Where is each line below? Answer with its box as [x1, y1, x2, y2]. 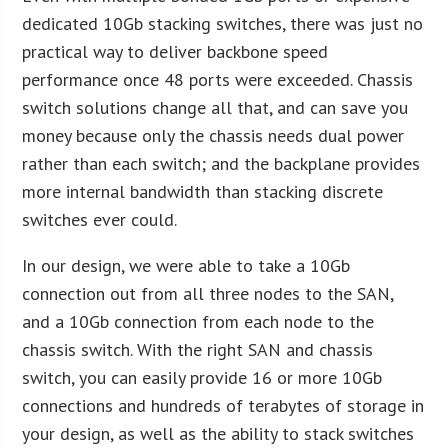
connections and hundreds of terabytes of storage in [22, 393, 425, 417]
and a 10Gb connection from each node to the [22, 309, 375, 333]
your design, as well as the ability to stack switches [22, 421, 415, 445]
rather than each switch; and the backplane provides [22, 151, 421, 175]
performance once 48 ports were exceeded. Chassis [22, 67, 414, 91]
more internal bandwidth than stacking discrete [22, 179, 384, 203]
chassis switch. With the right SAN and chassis [22, 337, 374, 361]
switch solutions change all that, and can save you [22, 95, 409, 119]
